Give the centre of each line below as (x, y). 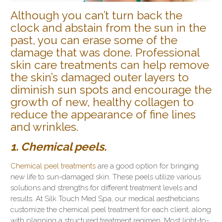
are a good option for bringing (147, 166)
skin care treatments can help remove (110, 65)
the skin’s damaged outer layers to (100, 78)
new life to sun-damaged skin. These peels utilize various (106, 177)
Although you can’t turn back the (96, 16)
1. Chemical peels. (58, 147)
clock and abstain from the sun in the (108, 28)
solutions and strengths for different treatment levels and (104, 188)
